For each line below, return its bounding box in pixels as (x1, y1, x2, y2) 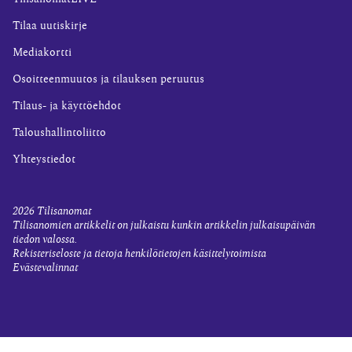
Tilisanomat (37, 206, 91, 217)
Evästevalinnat (13, 262, 78, 273)
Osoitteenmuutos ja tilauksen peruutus (13, 74, 204, 85)
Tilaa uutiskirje (13, 20, 87, 31)
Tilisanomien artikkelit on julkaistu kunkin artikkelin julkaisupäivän (13, 220, 315, 231)
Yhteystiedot (13, 154, 75, 165)
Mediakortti (13, 47, 71, 58)
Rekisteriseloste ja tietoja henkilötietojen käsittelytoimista (13, 248, 266, 259)
